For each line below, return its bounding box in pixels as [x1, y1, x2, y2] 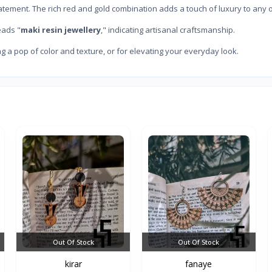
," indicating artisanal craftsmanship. [101, 24, 235, 35]
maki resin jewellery [21, 24, 101, 35]
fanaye [185, 257, 212, 270]
